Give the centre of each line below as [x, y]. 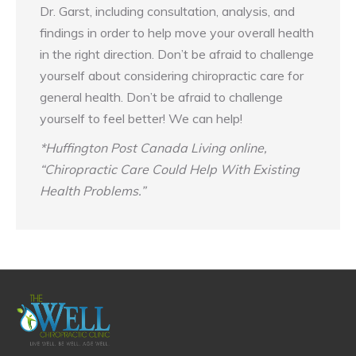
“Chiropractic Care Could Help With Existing [170, 170]
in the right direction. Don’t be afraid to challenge [177, 54]
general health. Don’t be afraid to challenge [161, 97]
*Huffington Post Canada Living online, [153, 148]
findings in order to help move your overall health [177, 33]
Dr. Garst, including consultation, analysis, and [167, 12]
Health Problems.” [93, 191]
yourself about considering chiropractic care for [172, 76]
